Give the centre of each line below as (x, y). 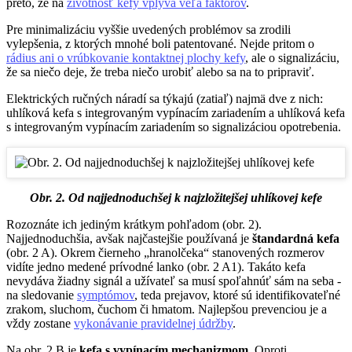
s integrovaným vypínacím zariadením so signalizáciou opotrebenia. (174, 127)
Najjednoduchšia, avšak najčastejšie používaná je (129, 239)
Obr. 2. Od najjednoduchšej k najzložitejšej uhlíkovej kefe (176, 198)
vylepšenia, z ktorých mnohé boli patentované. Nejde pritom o (160, 44)
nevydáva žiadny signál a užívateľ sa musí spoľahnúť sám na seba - (174, 281)
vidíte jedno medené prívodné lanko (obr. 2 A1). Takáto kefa (156, 267)
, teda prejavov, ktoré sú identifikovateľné (237, 295)
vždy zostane (40, 324)
